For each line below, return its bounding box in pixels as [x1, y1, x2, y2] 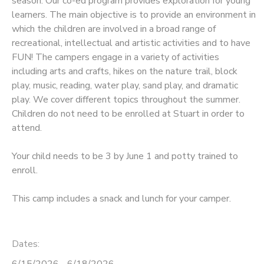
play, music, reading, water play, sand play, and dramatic [12, 78, 238, 92]
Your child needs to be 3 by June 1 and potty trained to [12, 149, 238, 163]
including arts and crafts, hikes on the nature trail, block [12, 64, 237, 78]
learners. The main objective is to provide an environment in [12, 8, 256, 21]
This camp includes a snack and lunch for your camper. [12, 192, 231, 205]
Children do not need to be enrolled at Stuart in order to [12, 107, 245, 120]
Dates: [12, 237, 39, 250]
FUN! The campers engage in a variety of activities [12, 50, 219, 64]
